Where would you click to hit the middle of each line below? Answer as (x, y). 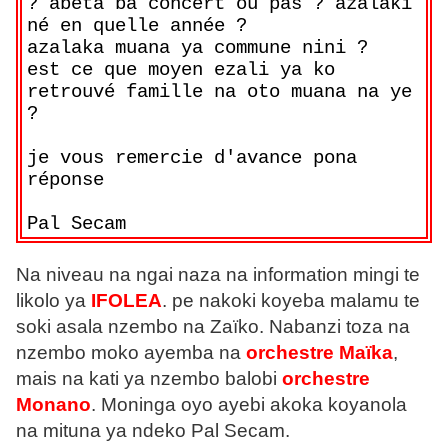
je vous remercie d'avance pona (192, 158)
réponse (66, 180)
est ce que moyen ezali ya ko (181, 70)
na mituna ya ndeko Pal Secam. (153, 430)
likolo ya (53, 300)
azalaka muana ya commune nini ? (203, 48)
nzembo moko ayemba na (131, 352)
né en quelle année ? (137, 26)
